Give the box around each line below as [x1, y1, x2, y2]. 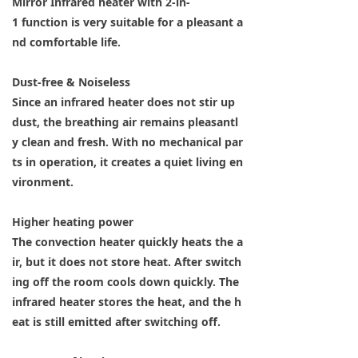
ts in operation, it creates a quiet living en [12, 153, 243, 169]
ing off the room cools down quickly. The [12, 273, 242, 289]
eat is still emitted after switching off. [12, 313, 221, 329]
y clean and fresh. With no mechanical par [12, 133, 243, 149]
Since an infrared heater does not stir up [12, 93, 238, 109]
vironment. [12, 173, 74, 189]
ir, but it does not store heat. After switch [12, 253, 241, 269]
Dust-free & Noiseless [12, 74, 130, 89]
